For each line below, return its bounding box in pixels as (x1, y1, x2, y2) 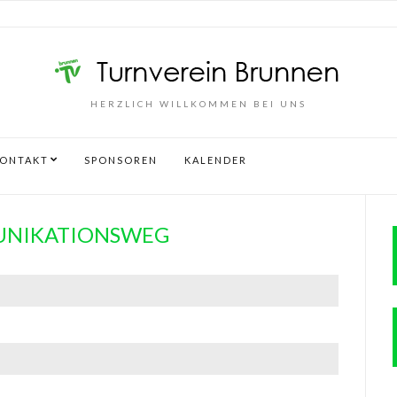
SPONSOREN (84, 153, 158, 166)
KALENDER (184, 153, 247, 166)
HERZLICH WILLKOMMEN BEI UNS (90, 97, 307, 109)
